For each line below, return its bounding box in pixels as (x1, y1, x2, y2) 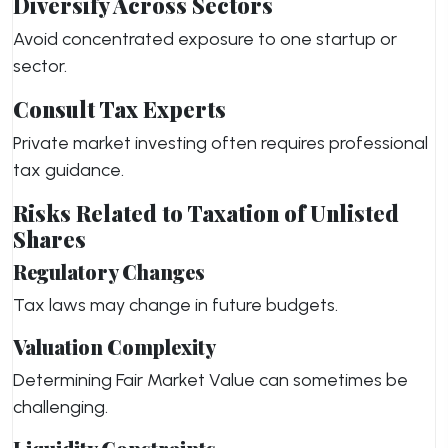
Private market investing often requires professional (13, 132, 428, 154)
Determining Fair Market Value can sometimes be (13, 369, 408, 391)
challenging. (13, 396, 108, 418)
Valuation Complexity (13, 333, 216, 360)
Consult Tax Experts (13, 94, 226, 123)
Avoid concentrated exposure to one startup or (13, 28, 397, 50)
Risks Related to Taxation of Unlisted (13, 198, 399, 227)
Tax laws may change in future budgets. (13, 294, 338, 316)
